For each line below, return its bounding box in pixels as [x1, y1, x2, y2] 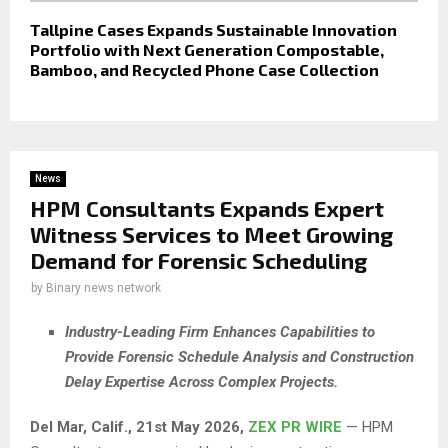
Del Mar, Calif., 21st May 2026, [30, 417, 248, 436]
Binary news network [46, 281, 161, 296]
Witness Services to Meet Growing [30, 221, 393, 248]
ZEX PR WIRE [248, 417, 342, 436]
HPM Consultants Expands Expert [30, 195, 384, 222]
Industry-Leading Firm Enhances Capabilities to [65, 322, 375, 341]
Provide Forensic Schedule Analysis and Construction [65, 347, 414, 366]
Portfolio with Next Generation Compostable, [30, 40, 384, 60]
